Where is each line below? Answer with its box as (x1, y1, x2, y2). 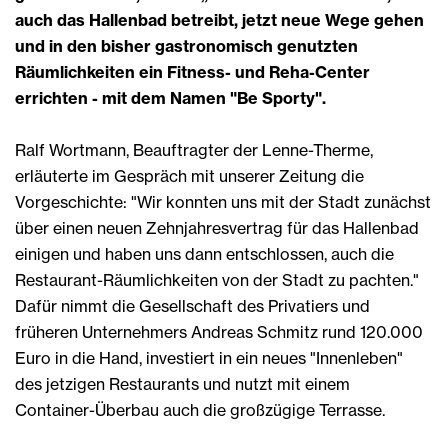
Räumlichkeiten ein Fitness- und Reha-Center (15, 61, 370, 82)
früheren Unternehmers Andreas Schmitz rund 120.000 (15, 321, 423, 342)
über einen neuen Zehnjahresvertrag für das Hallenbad (15, 217, 419, 238)
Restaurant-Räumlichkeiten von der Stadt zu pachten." (15, 269, 419, 290)
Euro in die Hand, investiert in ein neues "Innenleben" (15, 347, 403, 368)
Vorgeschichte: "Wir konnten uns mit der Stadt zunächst (15, 191, 431, 212)
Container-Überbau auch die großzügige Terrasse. (15, 399, 385, 420)
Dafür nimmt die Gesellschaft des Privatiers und (15, 295, 370, 316)
